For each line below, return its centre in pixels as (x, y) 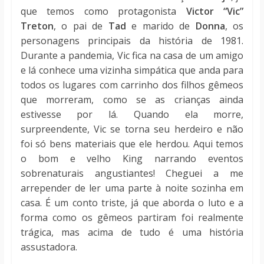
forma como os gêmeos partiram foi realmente (132, 218)
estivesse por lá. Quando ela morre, (132, 115)
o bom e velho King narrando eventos (132, 159)
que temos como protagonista (103, 11)
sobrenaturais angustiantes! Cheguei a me (132, 174)
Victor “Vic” (215, 11)
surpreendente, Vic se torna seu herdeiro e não (132, 129)
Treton (37, 26)
